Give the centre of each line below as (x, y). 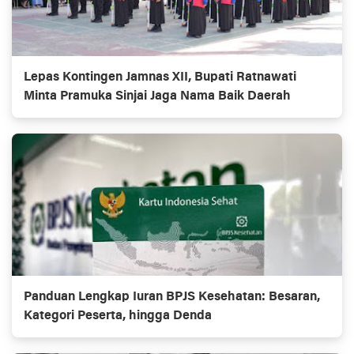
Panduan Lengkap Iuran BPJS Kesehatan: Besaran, (172, 298)
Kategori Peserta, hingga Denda (118, 316)
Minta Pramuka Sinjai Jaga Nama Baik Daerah (157, 97)
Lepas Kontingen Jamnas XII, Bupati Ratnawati (160, 78)
